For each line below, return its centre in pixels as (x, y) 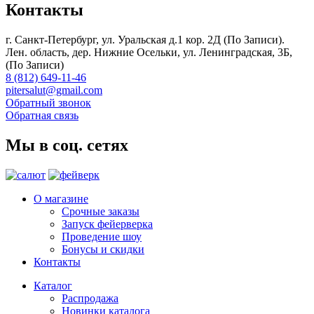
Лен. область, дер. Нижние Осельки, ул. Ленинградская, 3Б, (149, 53)
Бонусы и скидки (103, 250)
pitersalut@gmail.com (54, 90)
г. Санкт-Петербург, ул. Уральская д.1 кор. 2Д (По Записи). (146, 40)
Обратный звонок (48, 103)
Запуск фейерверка (107, 224)
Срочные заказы (101, 212)
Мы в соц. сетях (67, 145)
